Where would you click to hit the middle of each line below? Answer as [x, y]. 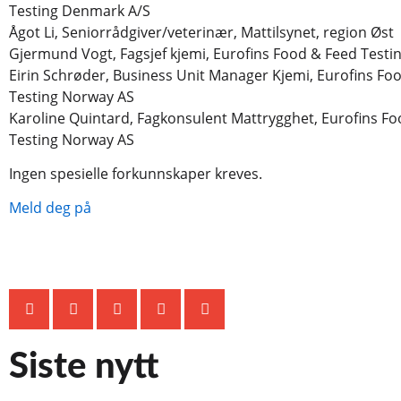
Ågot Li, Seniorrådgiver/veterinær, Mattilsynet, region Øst [201, 32]
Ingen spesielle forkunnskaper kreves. [136, 173]
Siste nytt [84, 367]
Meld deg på [50, 208]
